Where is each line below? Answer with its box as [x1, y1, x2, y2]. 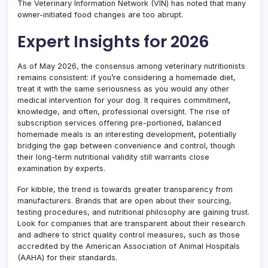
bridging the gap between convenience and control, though [17, 141, 235, 150]
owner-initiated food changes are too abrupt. [17, 10, 183, 19]
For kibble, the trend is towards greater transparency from [17, 185, 233, 194]
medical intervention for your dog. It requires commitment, [17, 96, 231, 105]
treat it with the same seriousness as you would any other [17, 84, 229, 93]
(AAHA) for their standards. [17, 253, 117, 262]
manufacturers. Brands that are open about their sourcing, [17, 196, 232, 205]
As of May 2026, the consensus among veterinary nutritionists [17, 62, 245, 71]
